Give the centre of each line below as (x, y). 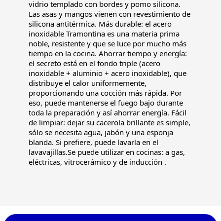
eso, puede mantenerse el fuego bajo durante (106, 102)
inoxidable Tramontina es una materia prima (104, 33)
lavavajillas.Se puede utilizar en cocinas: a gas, (107, 152)
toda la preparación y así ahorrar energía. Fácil (107, 112)
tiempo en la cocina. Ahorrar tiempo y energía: (108, 53)
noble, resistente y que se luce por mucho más (107, 43)
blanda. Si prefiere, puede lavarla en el (93, 142)
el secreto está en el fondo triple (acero (94, 63)
